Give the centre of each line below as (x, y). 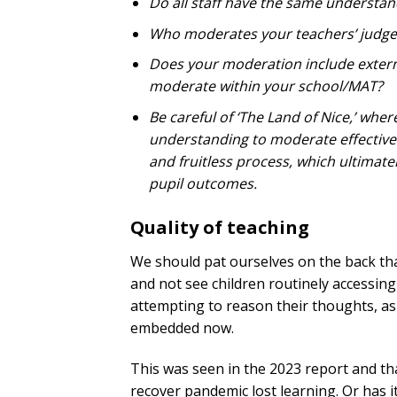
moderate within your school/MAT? (265, 86)
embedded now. (182, 327)
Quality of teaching (220, 227)
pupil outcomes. (202, 183)
